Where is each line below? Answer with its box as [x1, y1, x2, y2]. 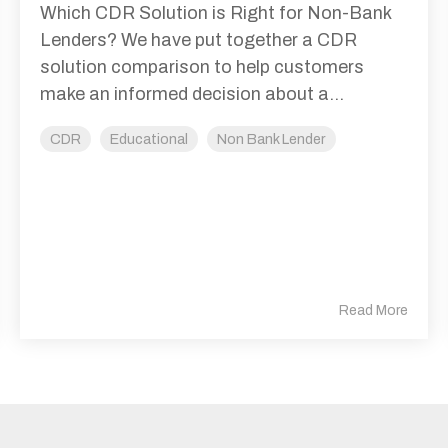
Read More [339, 303, 408, 319]
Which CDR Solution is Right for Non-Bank [40, 3, 391, 24]
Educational [110, 131, 188, 148]
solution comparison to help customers [40, 57, 364, 78]
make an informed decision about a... [40, 84, 344, 105]
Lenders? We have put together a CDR [40, 30, 357, 51]
